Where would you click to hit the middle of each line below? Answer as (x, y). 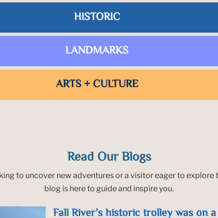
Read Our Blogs (109, 157)
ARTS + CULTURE (97, 85)
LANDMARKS (97, 51)
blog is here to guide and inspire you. (109, 188)
